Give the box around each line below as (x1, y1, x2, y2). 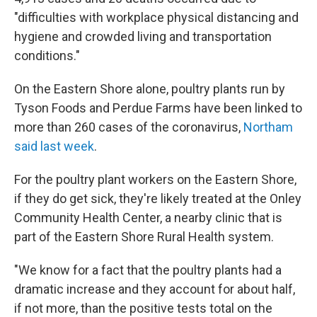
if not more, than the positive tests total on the (14, 301, 272, 316)
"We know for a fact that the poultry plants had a (14, 263, 282, 277)
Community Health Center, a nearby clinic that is (14, 210, 282, 225)
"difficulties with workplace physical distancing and (14, 10, 299, 25)
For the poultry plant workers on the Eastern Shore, (14, 172, 296, 187)
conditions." (14, 48, 80, 63)
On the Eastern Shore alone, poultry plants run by (14, 81, 285, 96)
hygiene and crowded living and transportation (14, 29, 272, 44)
